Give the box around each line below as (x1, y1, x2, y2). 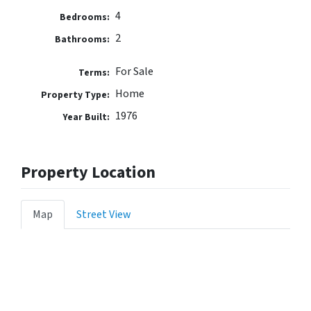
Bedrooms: (60, 10, 110, 24)
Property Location (21, 160, 155, 185)
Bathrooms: (55, 32, 110, 46)
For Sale (115, 63, 153, 79)
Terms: (78, 65, 110, 79)
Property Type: (41, 87, 110, 101)
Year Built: (62, 110, 110, 124)
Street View (76, 206, 131, 222)
